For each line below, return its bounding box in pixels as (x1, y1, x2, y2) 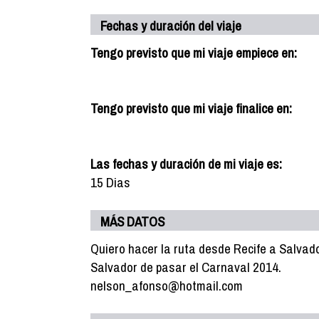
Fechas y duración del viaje (100, 16, 241, 35)
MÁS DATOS (100, 212, 164, 231)
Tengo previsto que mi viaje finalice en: (90, 99, 292, 117)
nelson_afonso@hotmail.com (90, 276, 243, 295)
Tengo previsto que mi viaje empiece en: (90, 43, 297, 62)
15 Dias (90, 173, 130, 192)
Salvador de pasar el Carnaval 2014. (90, 258, 281, 276)
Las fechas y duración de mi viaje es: (90, 155, 282, 173)
